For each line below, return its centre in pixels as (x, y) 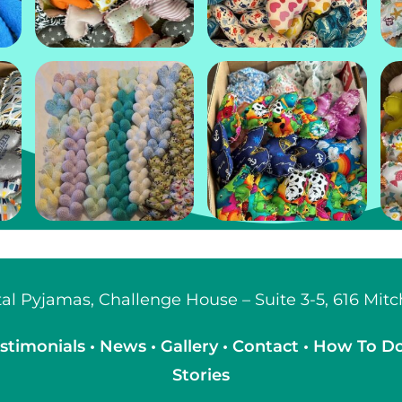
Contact (268, 346)
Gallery (192, 346)
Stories (201, 375)
